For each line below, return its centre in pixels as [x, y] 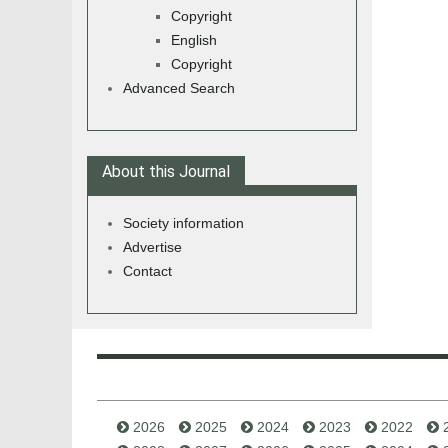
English [194, 40]
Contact [147, 271]
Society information [183, 223]
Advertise [152, 247]
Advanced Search [179, 88]
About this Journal [166, 171]
